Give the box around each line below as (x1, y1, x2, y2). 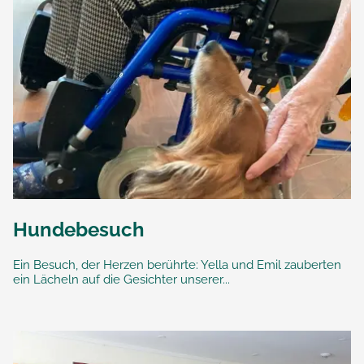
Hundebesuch (13, 217, 145, 241)
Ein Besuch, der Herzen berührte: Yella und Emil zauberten (13, 257, 341, 272)
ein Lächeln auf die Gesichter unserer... (13, 271, 230, 287)
